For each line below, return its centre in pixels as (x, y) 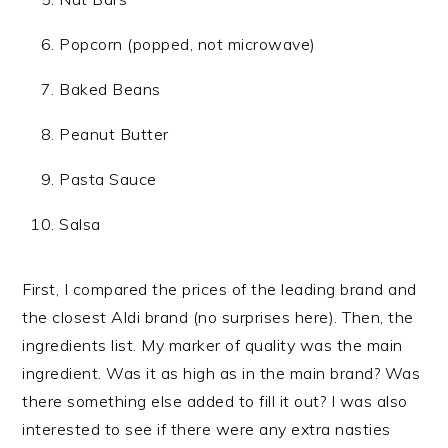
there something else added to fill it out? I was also (215, 401)
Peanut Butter (114, 134)
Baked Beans (110, 89)
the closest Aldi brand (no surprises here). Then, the (218, 317)
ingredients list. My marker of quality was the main (212, 345)
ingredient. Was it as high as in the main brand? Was (221, 373)
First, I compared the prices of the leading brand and (219, 289)
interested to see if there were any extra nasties (206, 429)
